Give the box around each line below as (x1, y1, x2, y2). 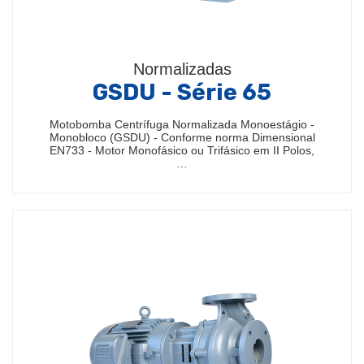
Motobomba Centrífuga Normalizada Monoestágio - (50, 118, 314, 131)
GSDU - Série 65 (93, 79, 271, 106)
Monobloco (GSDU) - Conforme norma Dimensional (49, 131, 315, 144)
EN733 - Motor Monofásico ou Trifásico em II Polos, (50, 144, 314, 157)
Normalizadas (132, 60, 232, 78)
